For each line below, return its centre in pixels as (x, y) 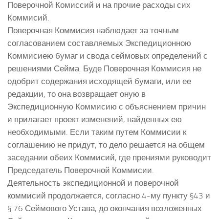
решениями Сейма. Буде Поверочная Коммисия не (104, 68)
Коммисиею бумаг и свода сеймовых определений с (108, 55)
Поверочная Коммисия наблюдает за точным (93, 30)
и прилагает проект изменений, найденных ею (95, 119)
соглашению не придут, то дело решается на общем (106, 144)
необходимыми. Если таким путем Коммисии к (97, 132)
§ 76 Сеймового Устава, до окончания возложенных (105, 208)
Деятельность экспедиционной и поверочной (93, 183)
